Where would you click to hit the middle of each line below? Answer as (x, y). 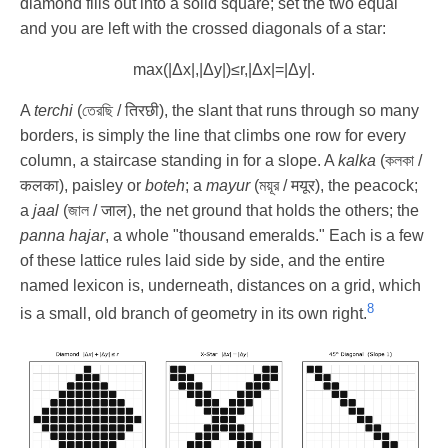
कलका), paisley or (82, 185)
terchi (53, 110)
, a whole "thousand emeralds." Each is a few (264, 235)
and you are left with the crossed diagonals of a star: (203, 28)
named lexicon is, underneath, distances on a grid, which (220, 285)
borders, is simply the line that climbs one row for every (213, 135)
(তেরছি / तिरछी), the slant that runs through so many (246, 110)
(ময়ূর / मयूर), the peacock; (334, 185)
